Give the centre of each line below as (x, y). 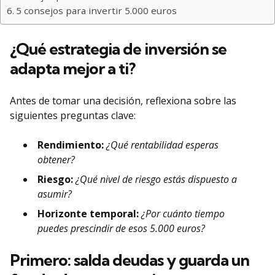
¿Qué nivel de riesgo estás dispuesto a (155, 180)
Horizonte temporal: (88, 214)
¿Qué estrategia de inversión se (118, 49)
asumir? (55, 194)
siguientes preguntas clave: (73, 116)
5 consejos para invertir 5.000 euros (97, 11)
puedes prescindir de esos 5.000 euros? (121, 229)
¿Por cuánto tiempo (183, 214)
